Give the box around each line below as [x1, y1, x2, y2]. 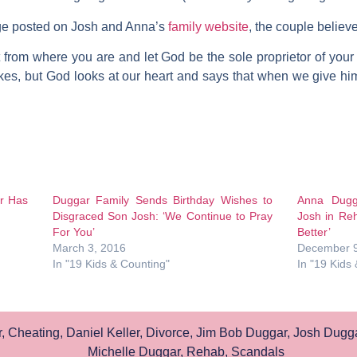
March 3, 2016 [52, 241, 126, 255]
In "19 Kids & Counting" [52, 257, 170, 271]
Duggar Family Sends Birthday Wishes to [52, 194, 273, 207]
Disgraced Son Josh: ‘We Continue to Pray [52, 210, 273, 223]
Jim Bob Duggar [195, 326, 287, 340]
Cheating [7, 326, 60, 340]
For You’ [52, 226, 95, 239]
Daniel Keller [65, 326, 139, 340]
